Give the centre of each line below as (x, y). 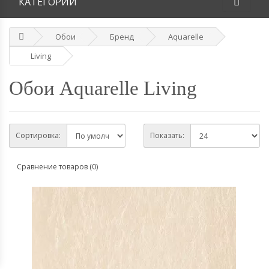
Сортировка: (38, 135)
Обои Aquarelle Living (103, 88)
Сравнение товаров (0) (57, 167)
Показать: (167, 135)
